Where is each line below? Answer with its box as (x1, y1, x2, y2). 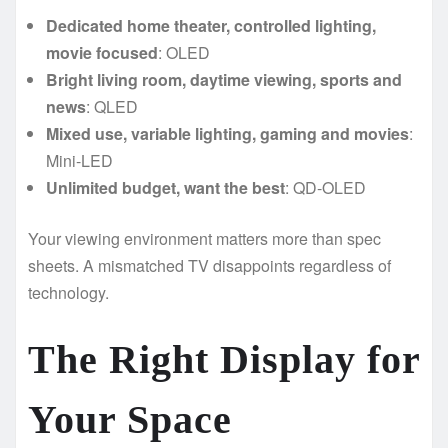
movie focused (46, 40, 158, 64)
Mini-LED (46, 148, 113, 172)
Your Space (28, 396, 232, 442)
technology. (28, 280, 109, 304)
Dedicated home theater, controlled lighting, (46, 13, 376, 37)
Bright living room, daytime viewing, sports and (46, 67, 402, 91)
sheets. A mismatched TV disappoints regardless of (28, 253, 391, 277)
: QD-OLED (285, 175, 366, 199)
